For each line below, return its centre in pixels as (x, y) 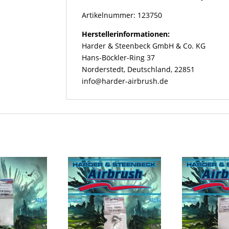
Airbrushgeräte (92, 24)
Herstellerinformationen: (126, 34)
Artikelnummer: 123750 (122, 15)
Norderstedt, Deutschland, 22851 (139, 69)
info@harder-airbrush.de (125, 81)
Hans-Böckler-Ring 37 (119, 57)
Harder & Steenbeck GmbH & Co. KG (144, 45)
